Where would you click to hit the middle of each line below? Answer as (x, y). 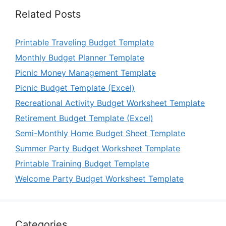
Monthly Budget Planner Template (80, 57)
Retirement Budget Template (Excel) (84, 118)
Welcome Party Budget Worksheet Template (99, 178)
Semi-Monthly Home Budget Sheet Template (100, 133)
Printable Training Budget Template (82, 163)
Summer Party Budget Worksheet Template (98, 148)
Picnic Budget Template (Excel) (75, 88)
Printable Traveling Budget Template (84, 42)
